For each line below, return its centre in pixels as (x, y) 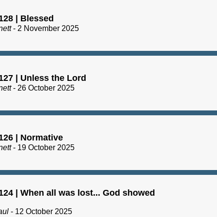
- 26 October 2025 (43, 88)
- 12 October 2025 (40, 212)
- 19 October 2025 (43, 148)
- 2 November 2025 (45, 29)
